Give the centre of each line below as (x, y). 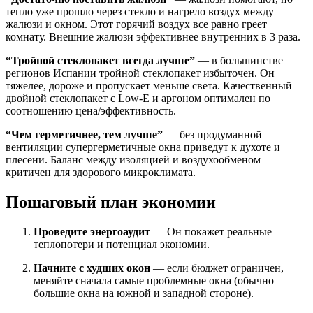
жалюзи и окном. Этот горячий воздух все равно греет (136, 24)
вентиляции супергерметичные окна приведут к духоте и (143, 147)
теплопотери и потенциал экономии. (122, 245)
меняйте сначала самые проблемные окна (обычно (154, 281)
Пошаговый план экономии (111, 202)
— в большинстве (239, 61)
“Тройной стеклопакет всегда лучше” (100, 61)
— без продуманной (212, 135)
